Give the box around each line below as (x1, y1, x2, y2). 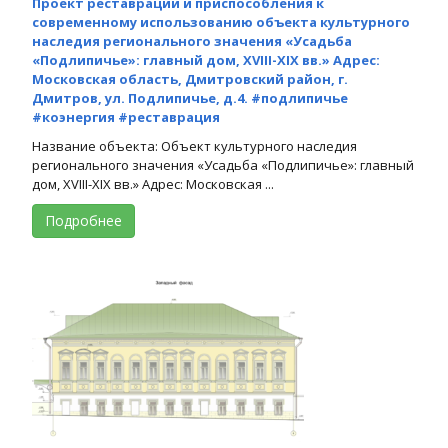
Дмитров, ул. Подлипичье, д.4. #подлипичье (32, 88, 348, 107)
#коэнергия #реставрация (32, 107, 220, 126)
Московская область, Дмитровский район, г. (32, 69, 348, 88)
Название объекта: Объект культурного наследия (32, 136, 357, 155)
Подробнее (45, 210, 122, 230)
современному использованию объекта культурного (32, 12, 410, 31)
